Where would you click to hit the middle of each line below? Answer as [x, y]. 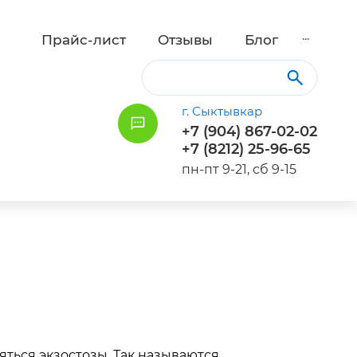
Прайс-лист [84, 40]
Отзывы [185, 40]
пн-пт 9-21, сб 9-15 [239, 169]
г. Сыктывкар [222, 111]
